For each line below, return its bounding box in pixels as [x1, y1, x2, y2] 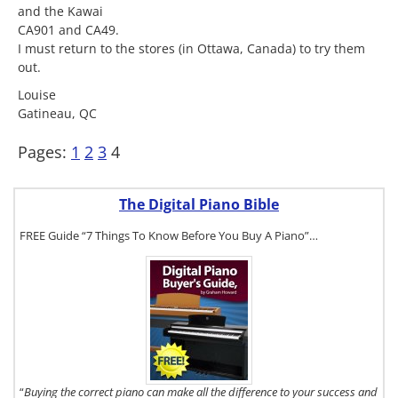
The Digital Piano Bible [119, 194, 279, 214]
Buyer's [276, 339, 317, 354]
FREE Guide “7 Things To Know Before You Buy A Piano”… [20, 227, 318, 243]
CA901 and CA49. [18, 21, 119, 38]
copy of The [263, 311, 330, 326]
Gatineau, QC [18, 105, 97, 122]
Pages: [18, 141, 71, 163]
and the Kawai [18, 3, 103, 20]
